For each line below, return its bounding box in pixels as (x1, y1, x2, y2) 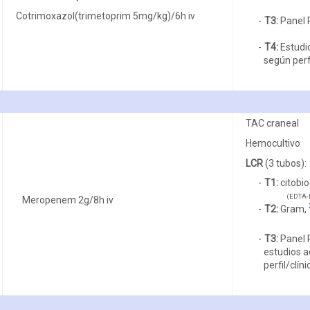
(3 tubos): (262, 157, 307, 169)
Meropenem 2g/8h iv (22, 194, 114, 206)
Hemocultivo (245, 137, 300, 149)
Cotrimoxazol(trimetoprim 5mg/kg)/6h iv (15, 10, 195, 21)
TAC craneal (245, 117, 299, 129)
